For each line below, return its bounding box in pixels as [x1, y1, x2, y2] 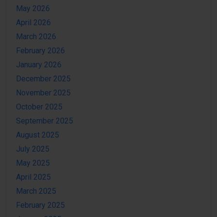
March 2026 [16, 32, 56, 42]
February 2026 [16, 46, 65, 56]
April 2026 [16, 18, 51, 28]
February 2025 [16, 201, 65, 210]
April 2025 [16, 172, 51, 182]
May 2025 [16, 158, 50, 168]
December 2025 [16, 74, 71, 84]
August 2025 [16, 130, 59, 140]
